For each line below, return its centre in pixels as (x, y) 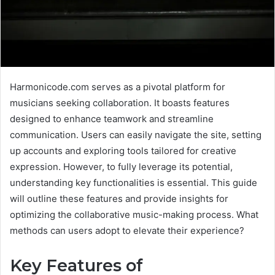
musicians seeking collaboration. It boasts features (120, 103)
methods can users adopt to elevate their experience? (127, 230)
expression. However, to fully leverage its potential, (121, 166)
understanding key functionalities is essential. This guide (134, 182)
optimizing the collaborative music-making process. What (134, 214)
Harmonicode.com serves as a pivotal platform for (118, 87)
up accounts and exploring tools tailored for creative (123, 150)
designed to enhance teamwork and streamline (112, 118)
